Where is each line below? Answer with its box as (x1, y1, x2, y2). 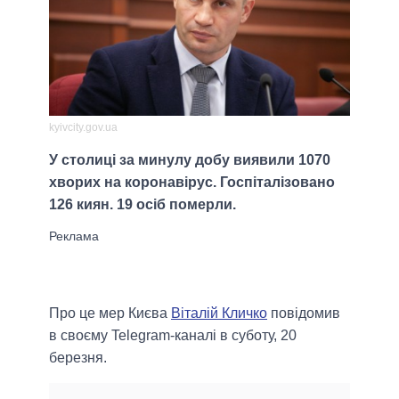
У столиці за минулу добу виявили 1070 (49, 152, 330, 168)
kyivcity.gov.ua (49, 121, 118, 134)
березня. (49, 350, 107, 366)
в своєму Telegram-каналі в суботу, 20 (49, 328, 297, 344)
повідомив (267, 305, 340, 322)
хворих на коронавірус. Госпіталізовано (49, 175, 335, 191)
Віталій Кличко (171, 305, 267, 322)
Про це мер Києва (49, 305, 171, 322)
